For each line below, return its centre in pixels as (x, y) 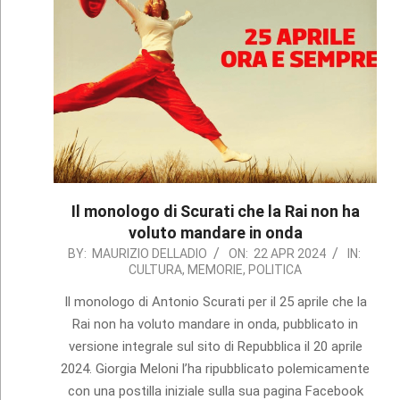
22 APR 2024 (289, 253)
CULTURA (156, 269)
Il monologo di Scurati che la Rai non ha (215, 211)
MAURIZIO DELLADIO (149, 253)
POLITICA (275, 269)
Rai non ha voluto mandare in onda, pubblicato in (216, 324)
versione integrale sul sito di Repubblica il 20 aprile (215, 346)
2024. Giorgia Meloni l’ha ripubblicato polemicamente (216, 368)
